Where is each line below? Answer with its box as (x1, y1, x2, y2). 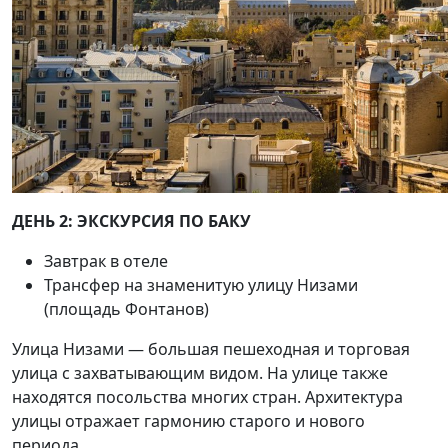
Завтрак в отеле (44, 250, 168, 272)
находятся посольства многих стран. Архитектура (12, 386, 403, 408)
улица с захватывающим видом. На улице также (12, 362, 388, 384)
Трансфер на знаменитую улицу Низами (44, 274, 358, 296)
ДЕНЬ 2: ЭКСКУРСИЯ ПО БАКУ (12, 210, 251, 232)
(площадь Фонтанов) (44, 298, 209, 320)
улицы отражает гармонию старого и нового (12, 410, 365, 432)
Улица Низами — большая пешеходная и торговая (12, 338, 410, 360)
